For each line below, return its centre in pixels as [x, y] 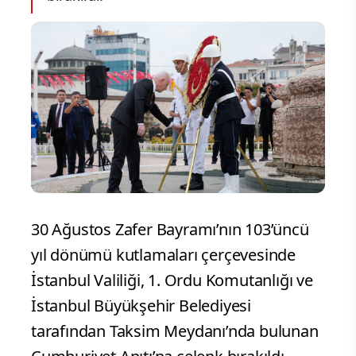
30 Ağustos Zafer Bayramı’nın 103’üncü [170, 230]
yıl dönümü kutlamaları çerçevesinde [163, 255]
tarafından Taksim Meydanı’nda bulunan [175, 331]
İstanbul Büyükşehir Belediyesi [141, 306]
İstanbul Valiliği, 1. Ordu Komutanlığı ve [172, 281]
